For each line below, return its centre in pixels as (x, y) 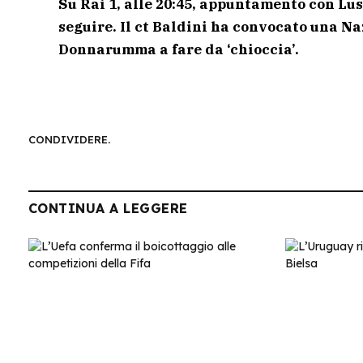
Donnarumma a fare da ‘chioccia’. (179, 50)
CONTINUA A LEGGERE (108, 208)
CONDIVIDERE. (69, 140)
